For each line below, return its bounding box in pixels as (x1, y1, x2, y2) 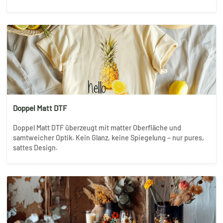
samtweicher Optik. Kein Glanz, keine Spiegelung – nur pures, (13, 133, 204, 142)
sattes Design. (13, 143, 58, 152)
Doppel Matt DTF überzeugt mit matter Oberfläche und (13, 123, 181, 132)
